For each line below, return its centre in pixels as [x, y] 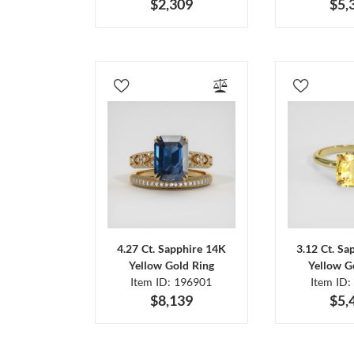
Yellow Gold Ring [171, 265]
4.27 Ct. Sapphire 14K [171, 249]
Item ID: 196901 [171, 282]
